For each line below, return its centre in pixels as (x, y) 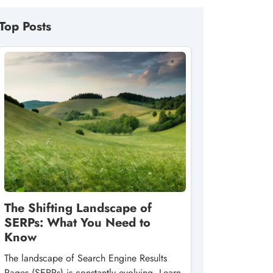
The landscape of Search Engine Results (86, 258)
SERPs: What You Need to (77, 223)
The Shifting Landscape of (78, 208)
